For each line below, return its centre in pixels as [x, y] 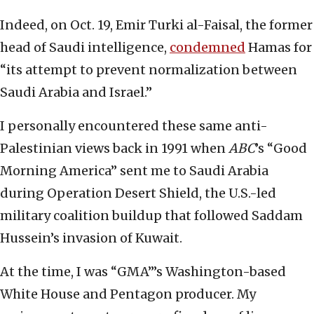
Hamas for [279, 48]
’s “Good [281, 149]
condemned [207, 48]
